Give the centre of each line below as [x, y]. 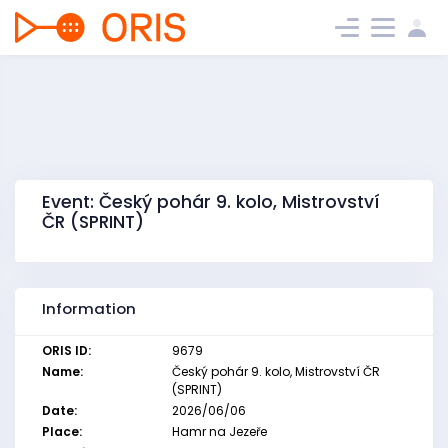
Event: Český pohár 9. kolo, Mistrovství [211, 202]
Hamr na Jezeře [219, 431]
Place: [62, 431]
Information [89, 308]
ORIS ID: [66, 350]
